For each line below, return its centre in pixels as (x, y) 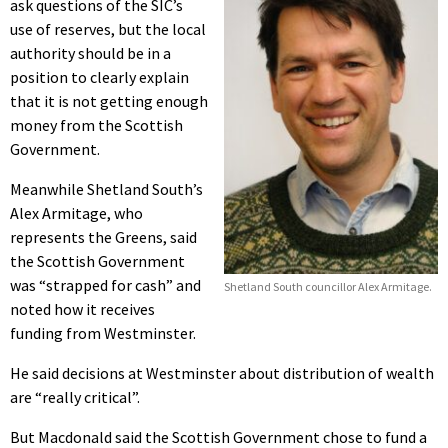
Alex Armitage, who (76, 213)
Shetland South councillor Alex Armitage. (328, 287)
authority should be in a (90, 53)
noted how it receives (82, 309)
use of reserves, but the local (108, 29)
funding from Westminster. (103, 333)
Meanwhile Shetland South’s (106, 189)
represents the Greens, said (103, 237)
